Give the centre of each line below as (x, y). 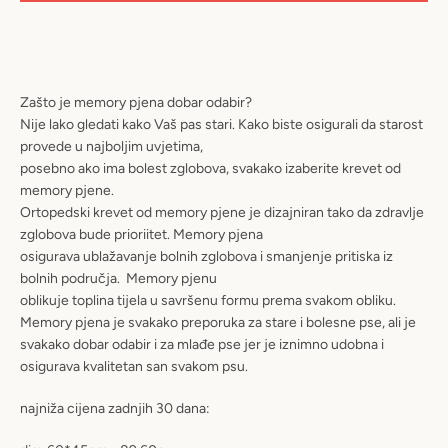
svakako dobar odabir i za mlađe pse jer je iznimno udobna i (202, 344)
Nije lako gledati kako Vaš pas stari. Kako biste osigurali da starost (221, 124)
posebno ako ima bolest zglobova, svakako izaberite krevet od (210, 168)
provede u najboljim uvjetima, (111, 146)
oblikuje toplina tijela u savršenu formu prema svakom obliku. (209, 300)
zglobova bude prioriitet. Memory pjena (141, 234)
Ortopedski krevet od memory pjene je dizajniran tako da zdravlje (222, 212)
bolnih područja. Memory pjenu (118, 278)
